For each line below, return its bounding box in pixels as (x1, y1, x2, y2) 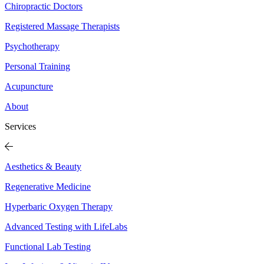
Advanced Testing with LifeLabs (5, 221, 127, 232)
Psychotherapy (5, 41, 60, 51)
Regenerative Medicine (5, 181, 91, 192)
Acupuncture (5, 81, 53, 91)
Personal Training (5, 61, 70, 71)
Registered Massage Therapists (5, 21, 120, 31)
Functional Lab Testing (5, 241, 91, 252)
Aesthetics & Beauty (5, 161, 81, 171)
